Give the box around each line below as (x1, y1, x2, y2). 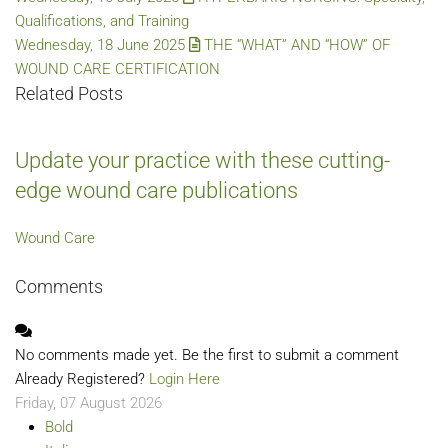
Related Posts (15, 83, 123, 104)
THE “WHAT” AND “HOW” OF (200, 36, 390, 54)
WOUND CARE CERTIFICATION (15, 60, 220, 78)
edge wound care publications (15, 178, 298, 203)
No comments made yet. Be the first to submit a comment (15, 346, 399, 364)
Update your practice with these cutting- (15, 148, 390, 173)
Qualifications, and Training (15, 12, 189, 30)
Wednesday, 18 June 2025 (15, 36, 185, 54)
